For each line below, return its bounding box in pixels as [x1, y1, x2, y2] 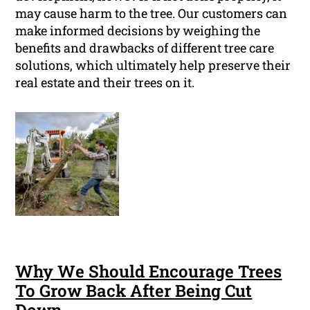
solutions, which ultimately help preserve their [15, 57, 291, 74]
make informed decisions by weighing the [15, 22, 261, 39]
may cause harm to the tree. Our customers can [15, 5, 288, 22]
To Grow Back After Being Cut [15, 280, 253, 302]
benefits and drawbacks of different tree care [15, 39, 275, 57]
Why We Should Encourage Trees [15, 260, 282, 283]
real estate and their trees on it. [15, 74, 195, 91]
